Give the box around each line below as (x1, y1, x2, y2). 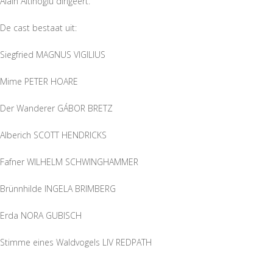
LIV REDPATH (102, 236, 152, 248)
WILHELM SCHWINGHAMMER (27, 155, 138, 168)
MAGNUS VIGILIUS (36, 48, 105, 60)
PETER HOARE (24, 75, 78, 87)
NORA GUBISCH (21, 209, 82, 221)
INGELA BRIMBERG (44, 182, 116, 194)
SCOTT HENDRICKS (34, 129, 107, 141)
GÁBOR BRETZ (57, 102, 113, 114)
